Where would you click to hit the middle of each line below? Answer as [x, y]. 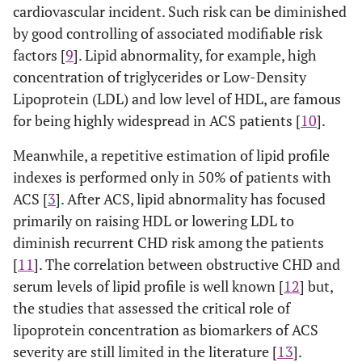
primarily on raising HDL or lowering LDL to [154, 221]
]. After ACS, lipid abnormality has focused [191, 199]
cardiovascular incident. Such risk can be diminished [180, 11]
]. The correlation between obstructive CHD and [187, 264]
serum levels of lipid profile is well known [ [148, 286]
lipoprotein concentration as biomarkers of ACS [166, 330]
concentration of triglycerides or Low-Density [160, 77]
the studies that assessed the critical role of [152, 308]
